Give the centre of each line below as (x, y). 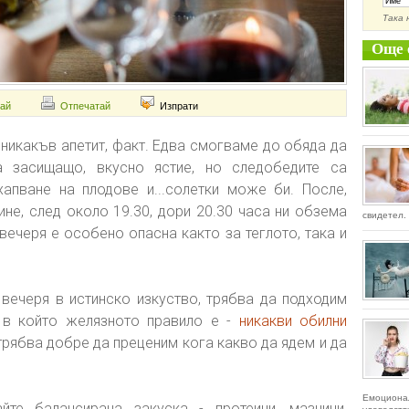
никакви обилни (293, 321)
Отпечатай (85, 106)
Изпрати (179, 106)
